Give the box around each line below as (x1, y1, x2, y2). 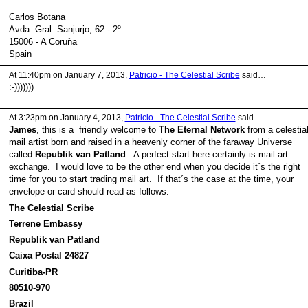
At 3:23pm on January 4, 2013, (8, 113, 125, 123)
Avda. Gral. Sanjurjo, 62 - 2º (8, 24, 121, 35)
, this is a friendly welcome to (36, 124, 159, 135)
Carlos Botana (8, 12, 65, 23)
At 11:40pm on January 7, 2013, (8, 70, 129, 80)
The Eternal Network (158, 124, 245, 135)
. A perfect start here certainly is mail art (125, 149, 288, 160)
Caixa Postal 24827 (8, 250, 89, 261)
